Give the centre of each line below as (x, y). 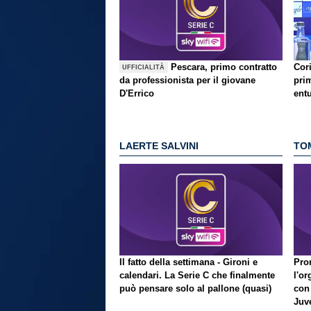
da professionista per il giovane (187, 81)
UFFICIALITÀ (144, 67)
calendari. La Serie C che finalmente (197, 276)
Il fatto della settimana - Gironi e (188, 262)
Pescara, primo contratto (224, 67)
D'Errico (137, 94)
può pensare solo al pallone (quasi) (195, 289)
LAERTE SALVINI (159, 145)
